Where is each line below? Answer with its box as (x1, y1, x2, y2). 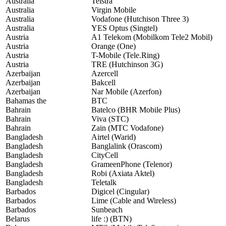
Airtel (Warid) (91, 133, 136, 142)
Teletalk (91, 178, 117, 187)
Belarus (6, 214, 30, 223)
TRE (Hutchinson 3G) (91, 60, 163, 69)
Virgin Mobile (91, 6, 136, 15)
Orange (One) (91, 42, 136, 51)
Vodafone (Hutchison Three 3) (91, 15, 189, 24)
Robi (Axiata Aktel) (91, 169, 154, 178)
